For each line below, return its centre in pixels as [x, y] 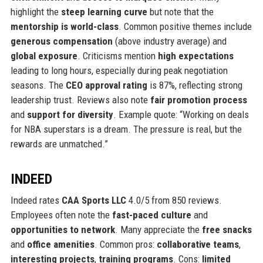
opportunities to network [63, 230]
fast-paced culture [151, 215]
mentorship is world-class [64, 27]
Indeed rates [36, 200]
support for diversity [70, 115]
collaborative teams [198, 245]
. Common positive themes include [185, 27]
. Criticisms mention [117, 56]
